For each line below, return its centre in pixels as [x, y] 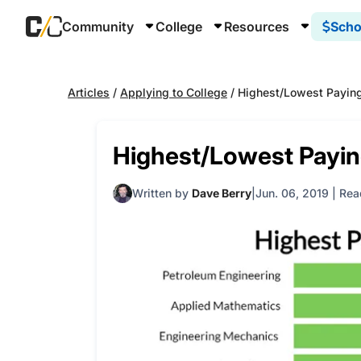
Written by [162, 193]
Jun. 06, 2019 [292, 193]
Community [100, 27]
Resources [258, 27]
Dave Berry [222, 193]
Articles [89, 92]
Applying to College [174, 92]
